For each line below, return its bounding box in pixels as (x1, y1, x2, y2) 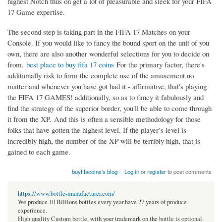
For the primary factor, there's (114, 59, 205, 70)
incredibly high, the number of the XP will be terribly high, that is (7, 136, 200, 146)
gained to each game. (7, 147, 70, 157)
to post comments (166, 167, 212, 176)
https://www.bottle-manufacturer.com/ (18, 189, 115, 198)
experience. (18, 206, 47, 215)
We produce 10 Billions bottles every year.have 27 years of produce (18, 198, 187, 207)
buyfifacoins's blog (71, 167, 117, 176)
